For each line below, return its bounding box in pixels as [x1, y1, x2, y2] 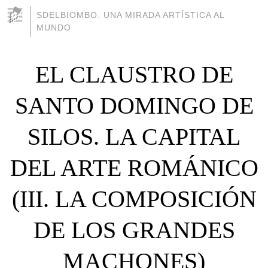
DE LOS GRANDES [33, 216, 235, 243]
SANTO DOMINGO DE [14, 92, 254, 119]
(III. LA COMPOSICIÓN [11, 185, 257, 212]
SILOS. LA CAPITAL [28, 123, 240, 150]
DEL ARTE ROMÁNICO [10, 154, 258, 181]
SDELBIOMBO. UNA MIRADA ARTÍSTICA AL [36, 10, 224, 20]
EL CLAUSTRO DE [35, 60, 233, 88]
